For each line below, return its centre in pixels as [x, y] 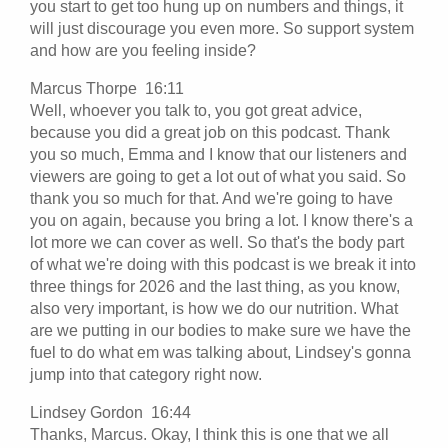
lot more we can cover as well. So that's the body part [217, 242]
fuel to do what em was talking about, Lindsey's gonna [220, 352]
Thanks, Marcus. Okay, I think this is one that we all [209, 434]
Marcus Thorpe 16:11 [111, 88]
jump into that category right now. [146, 374]
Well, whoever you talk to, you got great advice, [196, 110]
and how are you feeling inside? [143, 50]
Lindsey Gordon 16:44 [114, 412]
